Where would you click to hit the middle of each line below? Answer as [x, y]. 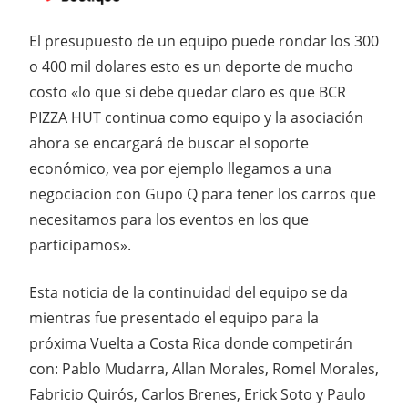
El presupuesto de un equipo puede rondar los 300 [204, 41]
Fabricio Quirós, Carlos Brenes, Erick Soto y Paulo [198, 395]
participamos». [80, 245]
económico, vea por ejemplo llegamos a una [180, 169]
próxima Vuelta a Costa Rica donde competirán [191, 344]
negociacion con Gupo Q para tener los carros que [203, 194]
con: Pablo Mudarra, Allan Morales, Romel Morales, [204, 369]
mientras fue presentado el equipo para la [174, 318]
